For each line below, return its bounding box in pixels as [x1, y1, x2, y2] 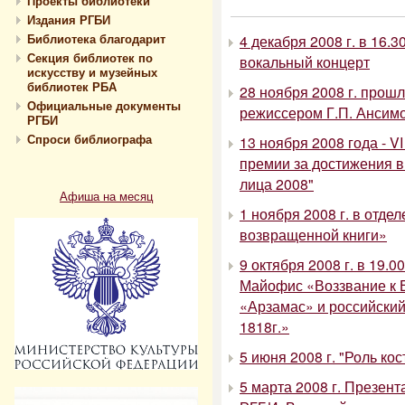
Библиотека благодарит [27, 30, 165, 47]
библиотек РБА [27, 78, 117, 95]
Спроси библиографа [27, 130, 152, 147]
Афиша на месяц [60, 187, 153, 204]
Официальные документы [27, 97, 181, 114]
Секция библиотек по [27, 49, 153, 66]
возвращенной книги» [240, 224, 387, 245]
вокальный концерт [240, 52, 370, 72]
